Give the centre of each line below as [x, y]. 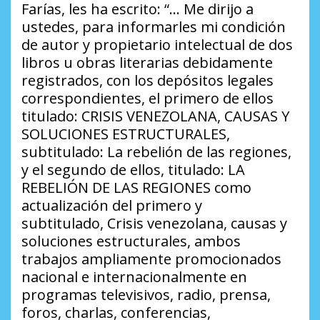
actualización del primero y [112, 205]
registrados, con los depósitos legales [147, 80]
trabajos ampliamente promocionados [151, 259]
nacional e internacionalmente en [134, 276]
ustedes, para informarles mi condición [154, 26]
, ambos [214, 241]
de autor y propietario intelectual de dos [157, 44]
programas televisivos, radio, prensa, [146, 294]
